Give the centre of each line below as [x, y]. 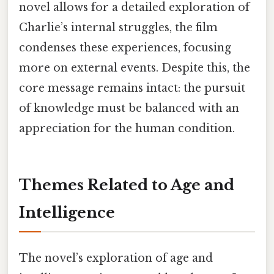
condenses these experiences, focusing [125, 47]
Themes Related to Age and [127, 185]
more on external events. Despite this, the [135, 68]
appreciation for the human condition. [127, 128]
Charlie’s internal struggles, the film [118, 27]
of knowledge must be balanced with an [129, 108]
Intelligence [67, 212]
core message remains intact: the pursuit [132, 88]
